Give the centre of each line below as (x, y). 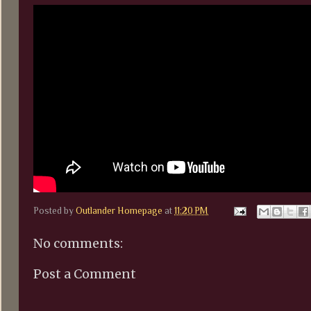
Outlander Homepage (119, 211)
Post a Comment (85, 274)
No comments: (78, 244)
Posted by (54, 211)
